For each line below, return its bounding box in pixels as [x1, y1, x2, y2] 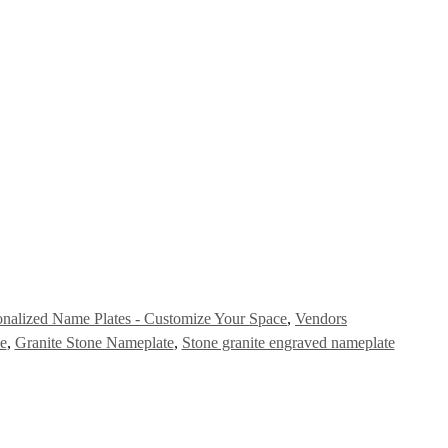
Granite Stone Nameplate [14, 333, 174, 351]
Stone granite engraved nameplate [181, 333, 395, 351]
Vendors [295, 309, 347, 327]
